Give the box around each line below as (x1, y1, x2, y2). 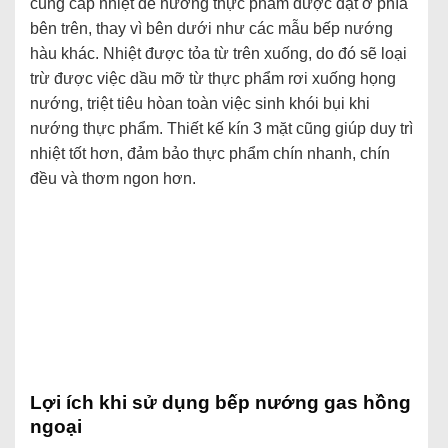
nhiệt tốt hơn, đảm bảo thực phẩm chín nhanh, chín (30, 144, 390, 162)
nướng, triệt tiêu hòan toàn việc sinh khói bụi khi (30, 94, 370, 112)
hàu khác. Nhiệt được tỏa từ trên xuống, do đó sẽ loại (30, 44, 407, 62)
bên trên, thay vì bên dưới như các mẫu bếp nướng (30, 19, 393, 37)
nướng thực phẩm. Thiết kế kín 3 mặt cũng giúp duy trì (30, 119, 413, 137)
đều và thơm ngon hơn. (30, 169, 196, 187)
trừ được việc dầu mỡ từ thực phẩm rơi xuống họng (30, 69, 396, 87)
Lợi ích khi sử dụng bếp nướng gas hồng (30, 391, 411, 413)
